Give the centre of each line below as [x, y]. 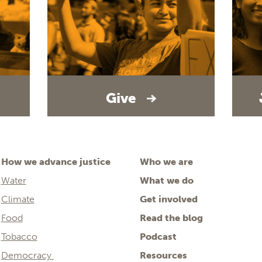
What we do [167, 180]
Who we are [166, 162]
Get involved [169, 199]
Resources [163, 255]
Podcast [158, 237]
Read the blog [171, 218]
